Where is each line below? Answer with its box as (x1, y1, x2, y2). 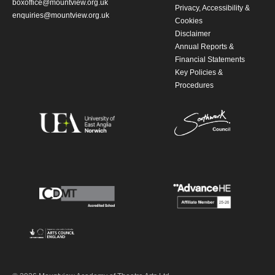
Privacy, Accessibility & (175, 4, 250, 12)
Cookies (175, 17, 203, 25)
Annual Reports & (175, 42, 234, 51)
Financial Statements (175, 55, 246, 64)
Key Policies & (175, 68, 223, 77)
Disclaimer (175, 29, 211, 38)
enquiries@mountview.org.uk (12, 11, 109, 20)
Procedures (175, 81, 214, 90)
